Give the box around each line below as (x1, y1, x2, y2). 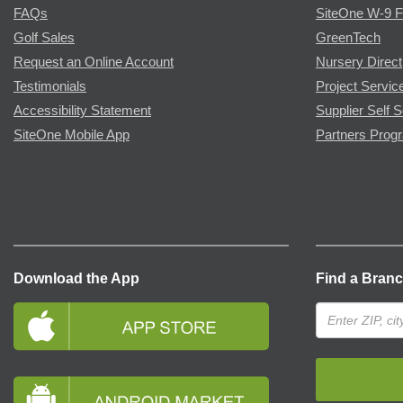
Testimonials (13, 78, 86, 94)
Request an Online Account (13, 54, 174, 69)
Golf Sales (13, 30, 75, 45)
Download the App (13, 270, 139, 286)
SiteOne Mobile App (13, 127, 130, 142)
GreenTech (316, 30, 381, 45)
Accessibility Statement (13, 103, 151, 118)
